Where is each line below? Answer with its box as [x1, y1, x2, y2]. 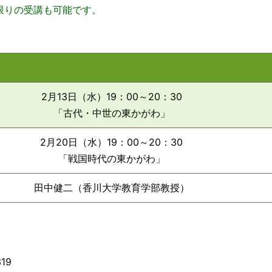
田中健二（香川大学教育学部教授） [33, 182, 189, 194]
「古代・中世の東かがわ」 [53, 107, 170, 119]
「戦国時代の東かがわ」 [58, 152, 165, 165]
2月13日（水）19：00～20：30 [41, 90, 182, 103]
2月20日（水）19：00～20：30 [40, 136, 183, 148]
